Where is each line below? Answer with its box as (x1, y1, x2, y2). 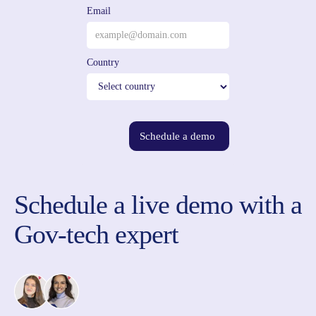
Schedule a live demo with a (14, 189, 302, 219)
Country (87, 56, 119, 68)
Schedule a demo (140, 130, 215, 142)
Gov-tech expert (14, 219, 178, 249)
